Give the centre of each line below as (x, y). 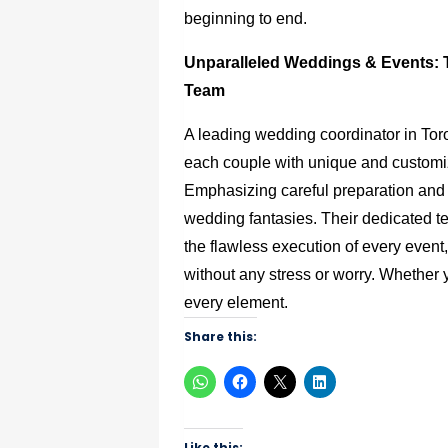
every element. (236, 303)
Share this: (221, 337)
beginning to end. (246, 19)
